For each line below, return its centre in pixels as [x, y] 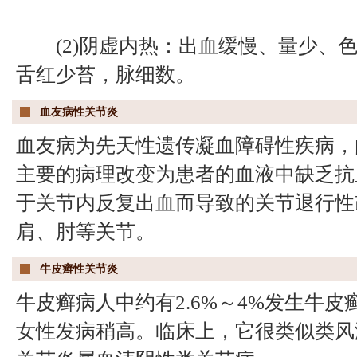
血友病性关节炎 [79, 112]
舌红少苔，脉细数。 [106, 74]
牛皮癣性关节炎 [79, 269]
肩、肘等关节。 [86, 231]
